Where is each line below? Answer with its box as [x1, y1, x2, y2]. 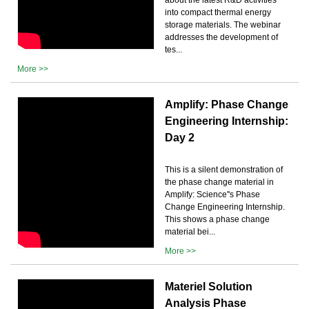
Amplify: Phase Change [165, 98, 288, 110]
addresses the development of [165, 32, 278, 42]
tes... [165, 44, 182, 54]
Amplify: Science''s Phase [165, 189, 260, 199]
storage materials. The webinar [165, 19, 281, 30]
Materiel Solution [165, 280, 252, 292]
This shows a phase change [165, 214, 270, 224]
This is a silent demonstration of [165, 164, 283, 175]
